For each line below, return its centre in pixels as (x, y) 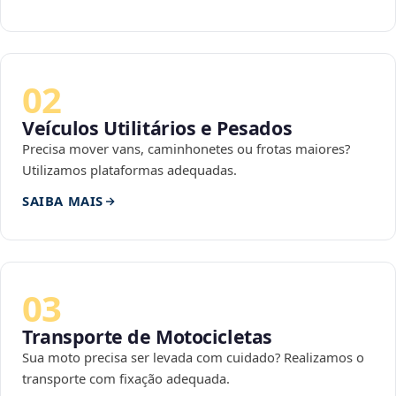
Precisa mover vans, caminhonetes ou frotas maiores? (186, 149)
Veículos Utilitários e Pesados (157, 128)
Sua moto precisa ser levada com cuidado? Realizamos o (193, 358)
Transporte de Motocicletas (147, 337)
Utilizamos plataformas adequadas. (129, 170)
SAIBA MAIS (63, 201)
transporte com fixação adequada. (126, 379)
